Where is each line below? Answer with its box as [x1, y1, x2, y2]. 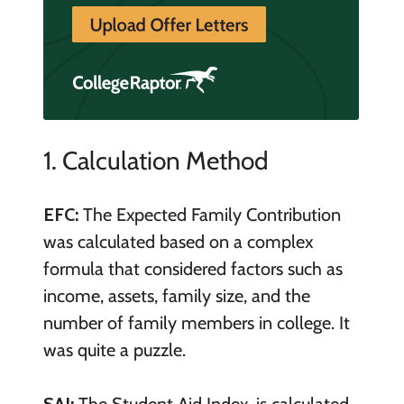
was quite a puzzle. [42, 339, 186, 362]
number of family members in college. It [42, 312, 350, 335]
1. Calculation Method [42, 145, 269, 177]
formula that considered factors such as [42, 258, 343, 280]
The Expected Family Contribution [78, 204, 341, 226]
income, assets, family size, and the [42, 285, 310, 308]
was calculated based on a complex [42, 231, 313, 253]
